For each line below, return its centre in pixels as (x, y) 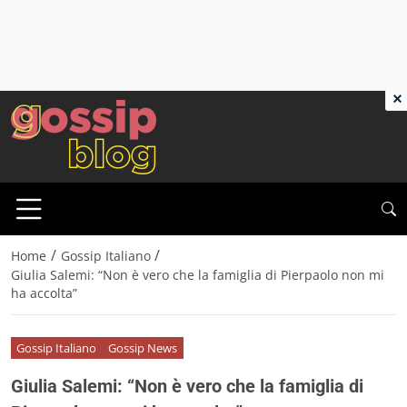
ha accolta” (44, 293)
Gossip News (143, 347)
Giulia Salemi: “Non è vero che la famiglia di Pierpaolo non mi (198, 275)
